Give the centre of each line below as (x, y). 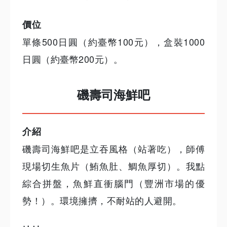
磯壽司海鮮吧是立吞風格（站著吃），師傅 (113, 148)
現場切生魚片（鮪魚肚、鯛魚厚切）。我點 (113, 165)
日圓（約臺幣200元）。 (72, 59)
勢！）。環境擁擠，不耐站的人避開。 (102, 200)
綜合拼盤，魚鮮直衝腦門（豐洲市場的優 (113, 183)
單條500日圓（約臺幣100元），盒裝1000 (113, 42)
